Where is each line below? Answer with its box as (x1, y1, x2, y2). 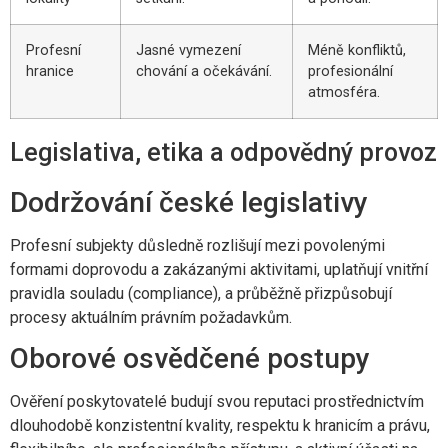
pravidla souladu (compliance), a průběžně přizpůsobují (10, 283, 392, 303)
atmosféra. (308, 83, 380, 101)
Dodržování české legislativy (10, 185, 368, 219)
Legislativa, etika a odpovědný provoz (10, 137, 437, 167)
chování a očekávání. (136, 62, 272, 80)
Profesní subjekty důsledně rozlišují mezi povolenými (10, 235, 385, 255)
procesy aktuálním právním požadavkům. (10, 307, 292, 327)
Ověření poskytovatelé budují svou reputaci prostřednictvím (10, 392, 424, 412)
